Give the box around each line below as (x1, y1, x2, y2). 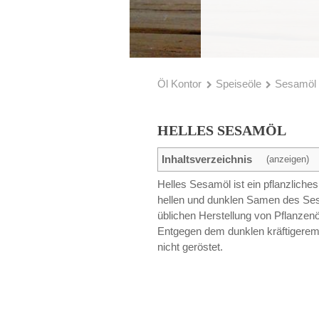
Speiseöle (215, 77, 261, 90)
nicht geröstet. (157, 241, 224, 253)
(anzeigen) (266, 153, 310, 164)
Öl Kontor (157, 77, 202, 90)
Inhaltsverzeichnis (162, 152, 253, 165)
